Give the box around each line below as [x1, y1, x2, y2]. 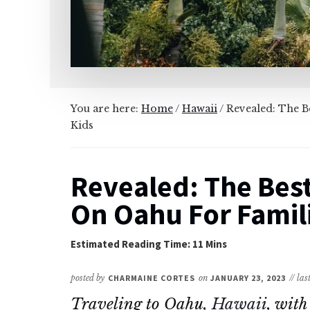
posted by [71, 272, 104, 283]
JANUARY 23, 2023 [210, 272, 286, 283]
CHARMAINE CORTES [108, 272, 196, 283]
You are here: [71, 102, 141, 115]
